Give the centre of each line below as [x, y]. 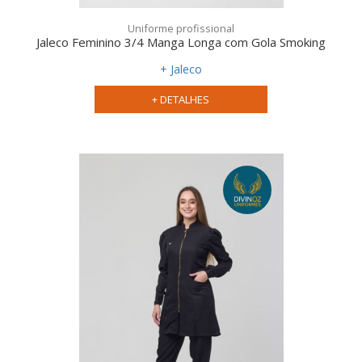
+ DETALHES [181, 100]
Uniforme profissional [181, 29]
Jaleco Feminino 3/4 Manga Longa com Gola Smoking [181, 42]
